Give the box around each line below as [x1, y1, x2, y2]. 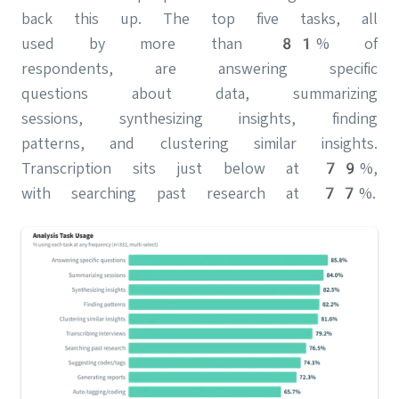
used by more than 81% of [21, 34, 378, 53]
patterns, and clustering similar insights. [21, 134, 378, 153]
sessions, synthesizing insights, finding [21, 109, 378, 128]
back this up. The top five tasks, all [21, 9, 378, 28]
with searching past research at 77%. [21, 183, 376, 203]
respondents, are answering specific [21, 59, 378, 78]
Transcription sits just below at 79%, [21, 159, 378, 178]
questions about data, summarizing [21, 84, 378, 103]
